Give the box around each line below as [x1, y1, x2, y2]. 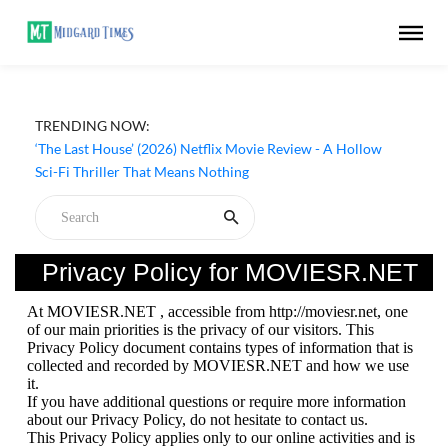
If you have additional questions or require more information [27, 393, 406, 410]
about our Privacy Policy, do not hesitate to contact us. [27, 411, 368, 428]
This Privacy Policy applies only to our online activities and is [27, 429, 415, 446]
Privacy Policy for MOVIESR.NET [42, 258, 418, 286]
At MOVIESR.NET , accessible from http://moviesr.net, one [27, 303, 408, 320]
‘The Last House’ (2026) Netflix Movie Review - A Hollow [35, 140, 382, 157]
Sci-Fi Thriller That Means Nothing [35, 163, 249, 180]
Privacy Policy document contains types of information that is [27, 339, 413, 356]
